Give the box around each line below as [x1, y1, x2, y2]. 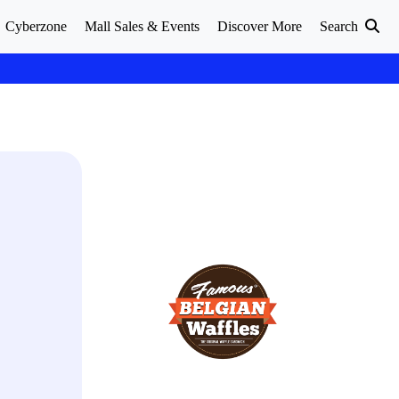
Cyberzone [5, 19, 67, 34]
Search [320, 19, 362, 34]
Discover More [217, 19, 302, 34]
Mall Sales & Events [85, 19, 199, 34]
